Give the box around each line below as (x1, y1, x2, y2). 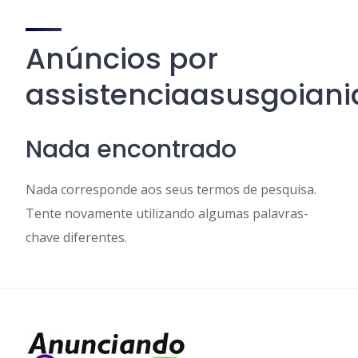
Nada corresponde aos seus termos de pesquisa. (26, 181, 316, 198)
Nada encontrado (26, 133, 237, 166)
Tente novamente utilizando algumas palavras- (26, 205, 308, 222)
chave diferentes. (26, 229, 127, 246)
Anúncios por (26, 38, 218, 79)
